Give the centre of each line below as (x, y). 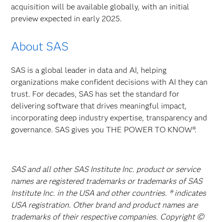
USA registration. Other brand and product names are (105, 205)
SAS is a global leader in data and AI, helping (89, 70)
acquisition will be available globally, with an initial (100, 7)
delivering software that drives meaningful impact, (99, 106)
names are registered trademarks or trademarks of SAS (107, 181)
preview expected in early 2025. (67, 19)
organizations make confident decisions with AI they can (110, 82)
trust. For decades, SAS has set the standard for (95, 94)
